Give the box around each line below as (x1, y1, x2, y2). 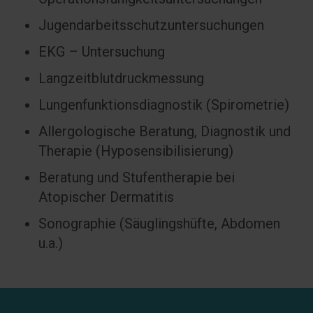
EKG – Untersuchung (38, 43, 165, 61)
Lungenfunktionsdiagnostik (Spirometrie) (38, 96, 289, 114)
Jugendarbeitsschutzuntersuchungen (38, 17, 264, 34)
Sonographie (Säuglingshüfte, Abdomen (38, 215, 280, 233)
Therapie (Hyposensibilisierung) (38, 143, 233, 160)
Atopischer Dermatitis (38, 189, 174, 206)
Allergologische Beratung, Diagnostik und (38, 123, 291, 140)
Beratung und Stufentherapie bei (38, 169, 235, 187)
